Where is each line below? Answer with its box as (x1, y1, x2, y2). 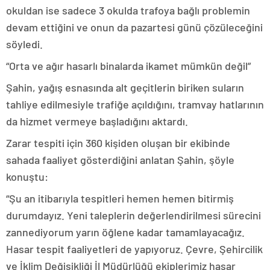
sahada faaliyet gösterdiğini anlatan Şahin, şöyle (6, 153, 234, 166)
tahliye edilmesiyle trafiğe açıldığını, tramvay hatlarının (6, 98, 264, 111)
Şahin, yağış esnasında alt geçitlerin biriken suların (6, 81, 244, 94)
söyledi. (6, 37, 43, 51)
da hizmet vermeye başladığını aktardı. (6, 115, 188, 128)
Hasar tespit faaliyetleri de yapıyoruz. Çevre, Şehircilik (6, 242, 263, 256)
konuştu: (6, 170, 48, 183)
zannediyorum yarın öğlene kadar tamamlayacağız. (6, 225, 245, 239)
